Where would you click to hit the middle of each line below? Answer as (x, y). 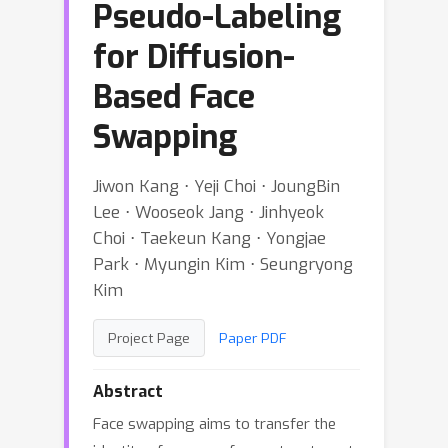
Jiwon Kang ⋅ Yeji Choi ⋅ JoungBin (216, 186)
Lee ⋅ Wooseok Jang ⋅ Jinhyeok (208, 212)
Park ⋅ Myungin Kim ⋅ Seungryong (223, 264)
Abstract (128, 391)
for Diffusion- (194, 57)
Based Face (174, 97)
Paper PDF (253, 338)
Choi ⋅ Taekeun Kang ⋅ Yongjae (209, 238)
